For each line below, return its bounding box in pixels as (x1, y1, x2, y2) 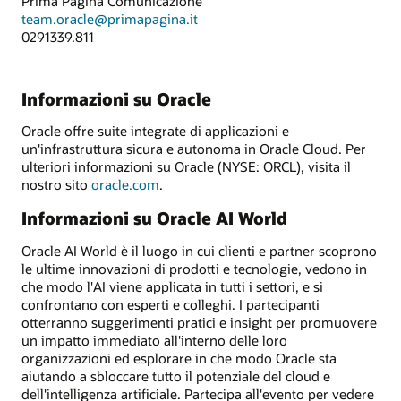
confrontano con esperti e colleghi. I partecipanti (21, 294, 320, 313)
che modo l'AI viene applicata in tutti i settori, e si (21, 277, 323, 295)
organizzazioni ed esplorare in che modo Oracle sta (21, 348, 337, 367)
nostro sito (21, 175, 91, 193)
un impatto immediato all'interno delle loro (21, 330, 287, 349)
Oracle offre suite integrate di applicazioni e (21, 121, 289, 140)
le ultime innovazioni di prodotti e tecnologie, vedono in (21, 259, 367, 277)
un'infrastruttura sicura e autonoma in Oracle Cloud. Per (21, 139, 366, 158)
